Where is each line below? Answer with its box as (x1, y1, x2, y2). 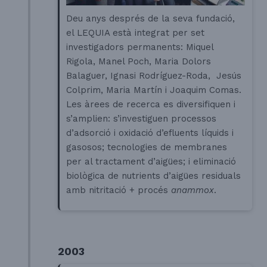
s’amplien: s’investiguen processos (66, 113, 217, 125)
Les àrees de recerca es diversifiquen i (66, 99, 236, 110)
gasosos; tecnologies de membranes (66, 142, 228, 153)
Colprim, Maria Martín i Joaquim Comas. (66, 85, 242, 96)
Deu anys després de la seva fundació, (66, 13, 235, 24)
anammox (171, 185, 215, 196)
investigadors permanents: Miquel (66, 42, 214, 53)
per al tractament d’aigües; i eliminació (66, 156, 237, 167)
